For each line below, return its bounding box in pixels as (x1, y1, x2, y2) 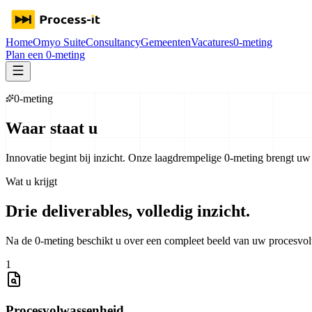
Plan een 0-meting (6, 49, 85, 61)
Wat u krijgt (6, 175, 57, 187)
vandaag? (102, 118, 170, 137)
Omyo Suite (33, 36, 86, 48)
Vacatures (191, 36, 233, 48)
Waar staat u (6, 118, 97, 137)
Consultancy (86, 36, 141, 48)
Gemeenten (141, 36, 191, 48)
